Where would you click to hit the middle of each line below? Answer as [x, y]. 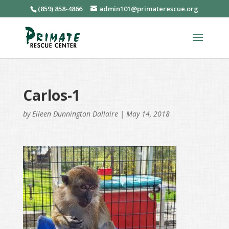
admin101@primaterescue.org [149, 8]
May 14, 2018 [148, 113]
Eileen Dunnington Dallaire [75, 113]
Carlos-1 [51, 95]
